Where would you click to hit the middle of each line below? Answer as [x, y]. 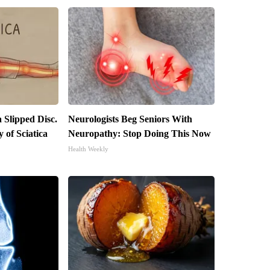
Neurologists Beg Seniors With [130, 119]
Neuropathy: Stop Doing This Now [139, 134]
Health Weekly [88, 149]
